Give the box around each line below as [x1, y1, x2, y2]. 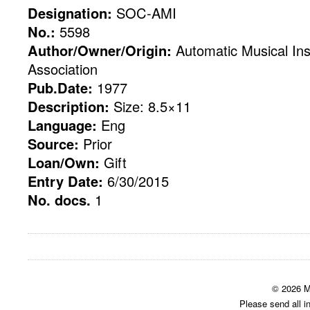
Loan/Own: [28, 152, 100, 172]
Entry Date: [28, 171, 103, 191]
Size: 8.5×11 [109, 96, 191, 116]
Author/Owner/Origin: [28, 40, 172, 60]
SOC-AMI [112, 3, 176, 23]
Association [28, 59, 98, 79]
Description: [28, 96, 109, 116]
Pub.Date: [28, 77, 93, 98]
